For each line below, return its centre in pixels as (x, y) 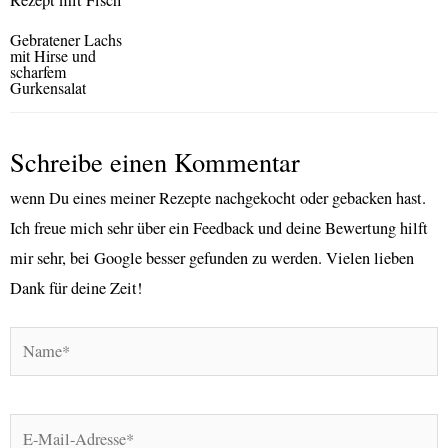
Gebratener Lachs (66, 39)
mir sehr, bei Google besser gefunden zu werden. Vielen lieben (212, 257)
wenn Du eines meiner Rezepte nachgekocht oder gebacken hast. (218, 197)
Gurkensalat (48, 87)
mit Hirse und (53, 55)
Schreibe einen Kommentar (155, 161)
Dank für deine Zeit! (76, 287)
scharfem (38, 71)
